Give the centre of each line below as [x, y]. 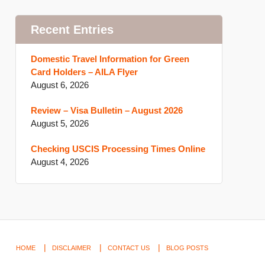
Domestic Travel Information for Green [110, 59]
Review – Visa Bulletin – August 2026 [107, 111]
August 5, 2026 [60, 124]
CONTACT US [129, 248]
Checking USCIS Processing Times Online [118, 149]
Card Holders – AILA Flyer [84, 72]
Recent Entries [72, 30]
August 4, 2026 [60, 162]
